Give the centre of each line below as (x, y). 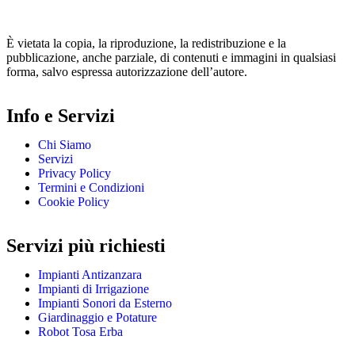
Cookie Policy (74, 202)
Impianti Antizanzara (90, 275)
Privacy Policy (74, 174)
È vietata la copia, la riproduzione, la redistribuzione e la (146, 44)
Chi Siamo (65, 145)
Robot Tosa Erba (80, 332)
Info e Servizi (61, 116)
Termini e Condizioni (91, 188)
